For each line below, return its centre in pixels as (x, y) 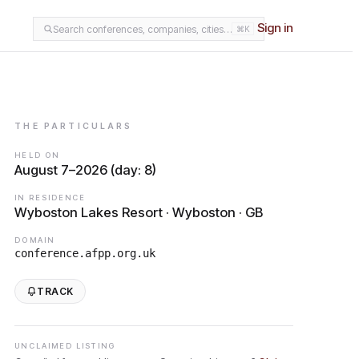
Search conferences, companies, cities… (142, 29)
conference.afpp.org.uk (85, 253)
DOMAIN (34, 240)
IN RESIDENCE (50, 198)
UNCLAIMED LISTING (65, 346)
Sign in (275, 28)
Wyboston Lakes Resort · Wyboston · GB (139, 212)
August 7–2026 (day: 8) (86, 170)
